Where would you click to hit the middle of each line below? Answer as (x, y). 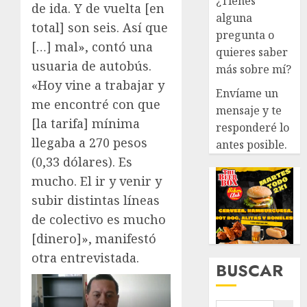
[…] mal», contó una (92, 46)
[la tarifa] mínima (86, 123)
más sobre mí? (254, 69)
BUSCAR (250, 271)
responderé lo (253, 127)
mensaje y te (249, 110)
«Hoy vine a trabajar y (98, 85)
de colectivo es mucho (99, 219)
